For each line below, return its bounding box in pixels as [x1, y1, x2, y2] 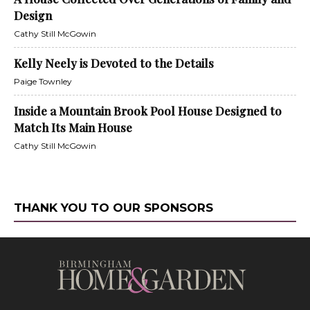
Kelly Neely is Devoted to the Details [14, 55, 214, 71]
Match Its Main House [14, 120, 132, 136]
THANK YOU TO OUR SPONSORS [14, 201, 213, 215]
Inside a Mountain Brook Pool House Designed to [14, 103, 282, 119]
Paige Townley [14, 76, 72, 87]
